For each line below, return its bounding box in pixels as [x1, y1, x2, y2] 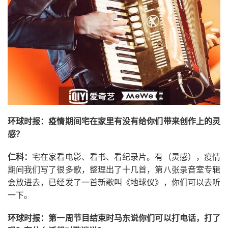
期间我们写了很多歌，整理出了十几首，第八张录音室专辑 [8, 165, 220, 175]
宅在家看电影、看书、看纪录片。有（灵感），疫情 [32, 153, 221, 162]
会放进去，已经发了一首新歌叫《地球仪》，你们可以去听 [8, 178, 220, 187]
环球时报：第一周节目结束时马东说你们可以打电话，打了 [8, 214, 220, 223]
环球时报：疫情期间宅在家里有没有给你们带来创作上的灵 [8, 117, 220, 126]
